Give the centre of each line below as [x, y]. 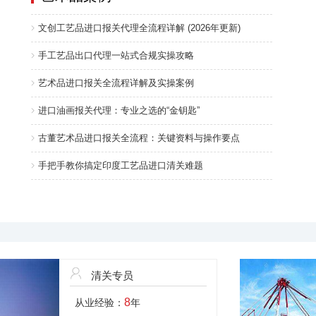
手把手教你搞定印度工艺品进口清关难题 [121, 165]
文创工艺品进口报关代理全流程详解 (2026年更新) [139, 28]
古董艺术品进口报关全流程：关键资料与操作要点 [139, 138]
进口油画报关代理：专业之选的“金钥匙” [119, 110]
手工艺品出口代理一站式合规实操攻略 [116, 55]
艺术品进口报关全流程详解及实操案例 [116, 83]
